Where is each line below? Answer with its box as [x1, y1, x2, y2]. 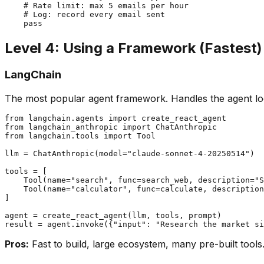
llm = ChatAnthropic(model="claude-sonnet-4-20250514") [5, 149, 255, 159]
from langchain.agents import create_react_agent [5, 114, 226, 123]
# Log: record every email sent [5, 9, 165, 19]
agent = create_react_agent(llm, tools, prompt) [5, 211, 222, 220]
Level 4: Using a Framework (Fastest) [5, 39, 262, 57]
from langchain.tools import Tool [5, 131, 156, 141]
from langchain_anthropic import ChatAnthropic [5, 123, 217, 132]
